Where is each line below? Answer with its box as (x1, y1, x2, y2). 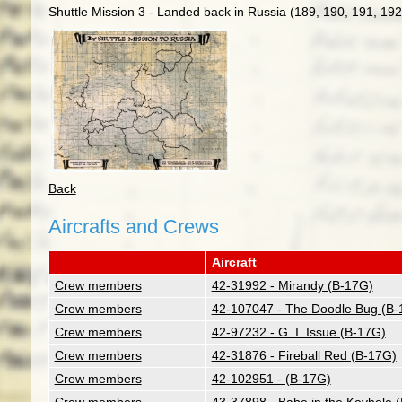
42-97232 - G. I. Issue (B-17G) (211, 325, 386, 339)
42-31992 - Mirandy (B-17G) (211, 278, 373, 293)
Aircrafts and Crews (48, 215, 219, 238)
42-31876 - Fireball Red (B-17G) (211, 348, 397, 363)
